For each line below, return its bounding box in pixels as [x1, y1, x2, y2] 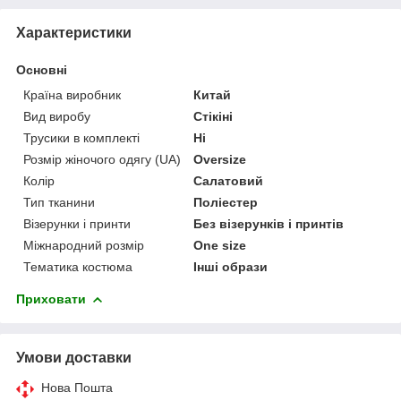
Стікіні [193, 108, 234, 124]
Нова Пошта [41, 380, 113, 395]
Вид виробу [23, 108, 90, 124]
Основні [16, 62, 67, 77]
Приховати [16, 291, 86, 306]
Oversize [193, 151, 247, 166]
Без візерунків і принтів [193, 216, 345, 231]
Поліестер [193, 194, 259, 209]
